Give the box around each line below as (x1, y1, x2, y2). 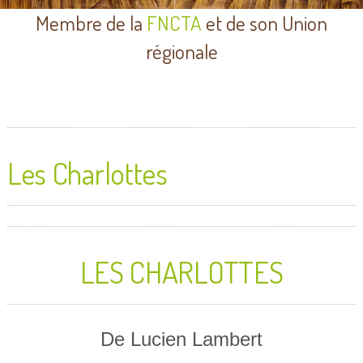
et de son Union (202, 10, 327, 36)
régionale (145, 38, 218, 65)
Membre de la (36, 10, 147, 36)
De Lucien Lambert (100, 328, 263, 351)
